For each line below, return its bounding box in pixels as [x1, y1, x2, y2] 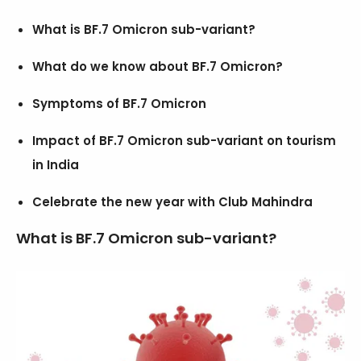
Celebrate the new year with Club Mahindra [32, 193, 313, 210]
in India [32, 156, 79, 173]
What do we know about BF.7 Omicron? [32, 57, 283, 75]
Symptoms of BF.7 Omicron [32, 94, 206, 112]
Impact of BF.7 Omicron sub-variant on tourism [32, 131, 336, 149]
